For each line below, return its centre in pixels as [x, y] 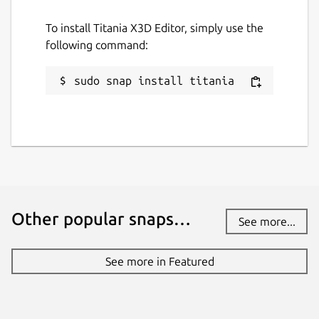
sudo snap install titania [154, 80]
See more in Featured [159, 261]
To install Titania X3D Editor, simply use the [155, 27]
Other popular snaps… [101, 219]
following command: [97, 45]
